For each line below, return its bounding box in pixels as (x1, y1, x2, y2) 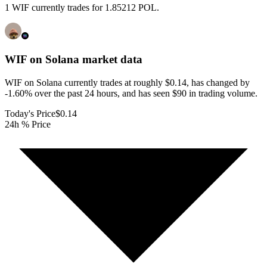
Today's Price (5, 108, 55, 119)
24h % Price (5, 119, 51, 129)
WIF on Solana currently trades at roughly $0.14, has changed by (5, 77, 250, 88)
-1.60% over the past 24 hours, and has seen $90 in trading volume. (5, 88, 257, 98)
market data (79, 53, 142, 66)
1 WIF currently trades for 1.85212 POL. (5, 2, 159, 13)
